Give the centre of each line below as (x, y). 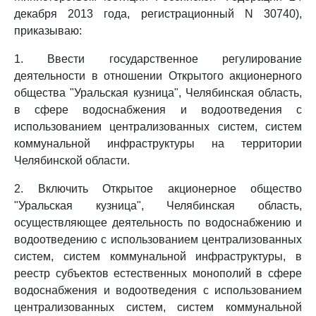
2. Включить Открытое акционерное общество (158, 189)
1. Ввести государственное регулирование (158, 59)
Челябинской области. (72, 160)
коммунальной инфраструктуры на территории (158, 144)
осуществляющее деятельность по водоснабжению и (158, 223)
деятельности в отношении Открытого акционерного (158, 76)
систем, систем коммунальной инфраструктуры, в (158, 256)
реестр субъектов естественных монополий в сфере (158, 273)
